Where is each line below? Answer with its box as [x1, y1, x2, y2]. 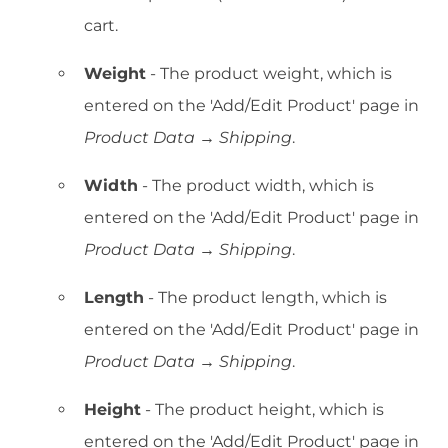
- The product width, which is [138, 176, 374, 196]
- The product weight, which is [146, 64, 392, 84]
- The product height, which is [141, 400, 384, 420]
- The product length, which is [144, 288, 387, 308]
